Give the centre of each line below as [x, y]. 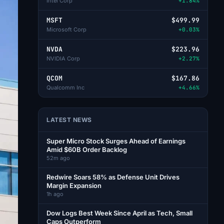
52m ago [58, 158]
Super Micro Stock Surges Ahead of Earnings [116, 141]
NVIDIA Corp [63, 58]
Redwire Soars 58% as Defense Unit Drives [113, 177]
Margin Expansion [74, 185]
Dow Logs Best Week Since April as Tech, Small [119, 213]
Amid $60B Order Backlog [87, 149]
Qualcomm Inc [65, 87]
